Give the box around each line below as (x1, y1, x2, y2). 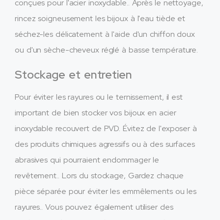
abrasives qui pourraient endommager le (15, 154, 160, 165)
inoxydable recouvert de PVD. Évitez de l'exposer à (15, 123, 197, 134)
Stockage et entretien (15, 67, 132, 82)
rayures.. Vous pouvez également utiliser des (15, 201, 173, 212)
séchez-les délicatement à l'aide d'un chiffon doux (15, 28, 195, 39)
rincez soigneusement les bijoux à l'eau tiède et (15, 13, 186, 24)
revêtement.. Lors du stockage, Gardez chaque (15, 170, 184, 181)
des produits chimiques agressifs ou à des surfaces (15, 138, 195, 149)
